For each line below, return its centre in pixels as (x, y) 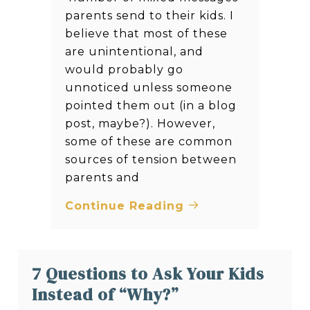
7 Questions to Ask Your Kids (148, 273)
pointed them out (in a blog (151, 105)
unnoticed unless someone (149, 87)
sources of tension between (151, 159)
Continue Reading (127, 206)
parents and (102, 177)
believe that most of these (146, 33)
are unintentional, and (134, 51)
